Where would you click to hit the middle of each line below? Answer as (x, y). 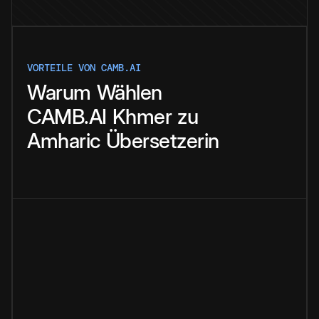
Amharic (64, 141)
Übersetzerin (162, 141)
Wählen (129, 93)
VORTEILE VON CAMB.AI (84, 68)
